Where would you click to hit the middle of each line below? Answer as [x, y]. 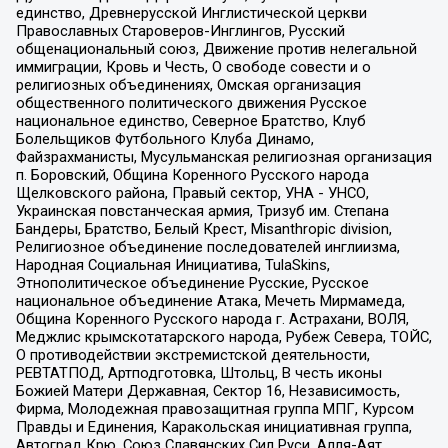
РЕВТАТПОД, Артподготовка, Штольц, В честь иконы [198, 372]
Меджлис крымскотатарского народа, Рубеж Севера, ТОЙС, [223, 336]
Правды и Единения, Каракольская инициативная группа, [213, 426]
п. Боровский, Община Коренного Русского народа [192, 174]
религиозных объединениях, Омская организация [188, 84]
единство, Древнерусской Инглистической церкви [191, 12]
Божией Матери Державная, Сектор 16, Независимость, [207, 390]
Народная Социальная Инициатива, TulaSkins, [172, 264]
